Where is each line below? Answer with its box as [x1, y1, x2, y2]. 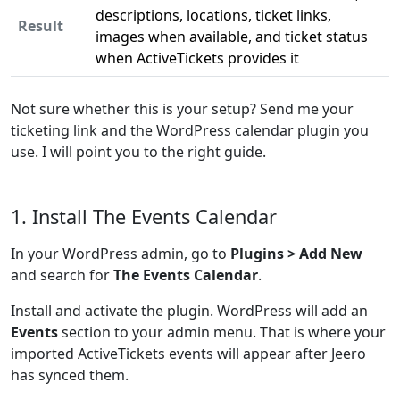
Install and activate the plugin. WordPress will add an [11, 301, 368, 321]
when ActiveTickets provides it [96, 48, 299, 68]
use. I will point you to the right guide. [11, 142, 266, 162]
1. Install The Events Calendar [11, 204, 277, 229]
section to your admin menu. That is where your [58, 322, 386, 342]
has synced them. [11, 365, 129, 385]
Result [18, 16, 63, 36]
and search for [11, 265, 113, 285]
